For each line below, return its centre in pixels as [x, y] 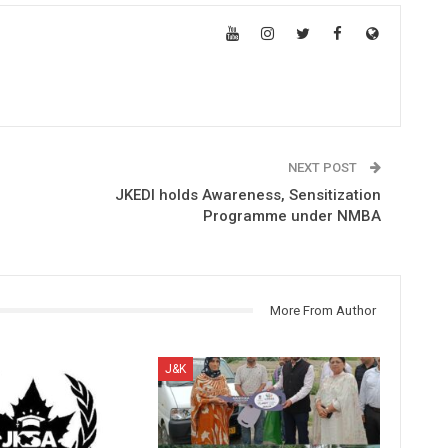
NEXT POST [323, 167]
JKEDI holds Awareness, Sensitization [247, 194]
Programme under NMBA [291, 215]
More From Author [322, 310]
